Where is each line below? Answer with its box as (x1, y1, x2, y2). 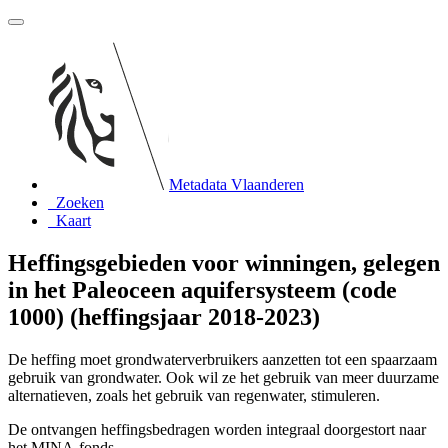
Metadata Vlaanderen (169, 176, 304, 193)
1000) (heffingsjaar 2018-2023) (8, 303, 320, 330)
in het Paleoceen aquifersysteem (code (8, 276, 397, 303)
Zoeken (56, 194, 104, 211)
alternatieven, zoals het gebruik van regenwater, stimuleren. (8, 386, 380, 404)
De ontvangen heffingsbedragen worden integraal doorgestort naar (8, 420, 426, 438)
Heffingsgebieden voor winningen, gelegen (8, 249, 440, 276)
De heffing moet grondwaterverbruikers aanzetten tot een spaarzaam (8, 350, 437, 368)
